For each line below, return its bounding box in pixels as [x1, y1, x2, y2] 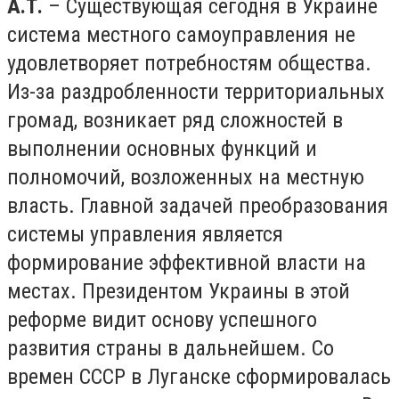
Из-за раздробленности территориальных [7, 79, 385, 105]
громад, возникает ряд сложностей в [7, 108, 343, 134]
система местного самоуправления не [7, 22, 355, 48]
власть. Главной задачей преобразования [7, 193, 388, 219]
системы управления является [7, 222, 283, 248]
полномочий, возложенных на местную [7, 165, 364, 191]
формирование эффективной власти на [7, 250, 366, 276]
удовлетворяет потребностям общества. [7, 51, 371, 77]
